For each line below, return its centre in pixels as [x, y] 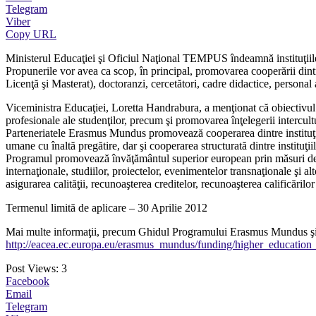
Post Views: [32, 268]
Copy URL [31, 34]
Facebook [28, 281]
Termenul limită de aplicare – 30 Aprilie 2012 [107, 207]
